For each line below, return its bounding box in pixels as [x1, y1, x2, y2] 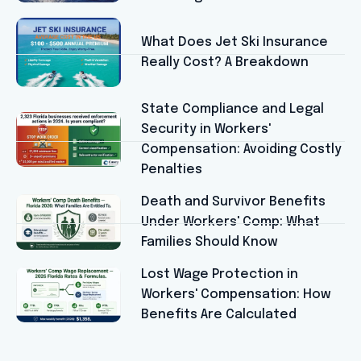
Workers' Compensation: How [141, 287, 331, 301]
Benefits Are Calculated [141, 307, 297, 322]
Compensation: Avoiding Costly [141, 142, 342, 156]
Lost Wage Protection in [141, 267, 298, 281]
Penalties [141, 162, 202, 176]
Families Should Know [141, 234, 278, 249]
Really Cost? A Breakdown [141, 55, 309, 69]
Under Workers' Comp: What [141, 214, 320, 229]
